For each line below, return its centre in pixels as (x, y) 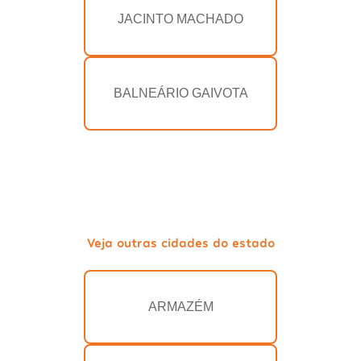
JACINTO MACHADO (180, 19)
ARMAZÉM (180, 307)
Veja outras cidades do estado (180, 243)
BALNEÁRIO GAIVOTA (180, 93)
